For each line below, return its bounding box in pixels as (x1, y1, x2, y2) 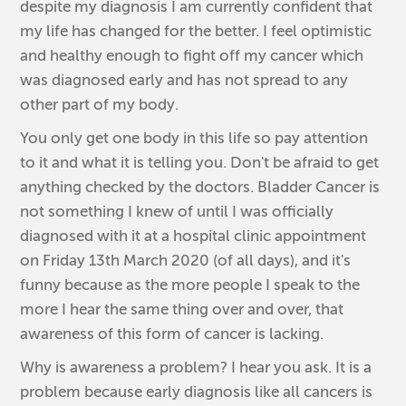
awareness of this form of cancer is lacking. (20, 324, 324, 343)
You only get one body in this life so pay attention (20, 129, 369, 147)
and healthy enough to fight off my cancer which (20, 46, 364, 64)
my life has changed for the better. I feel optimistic (20, 22, 372, 40)
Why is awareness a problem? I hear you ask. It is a (20, 358, 372, 376)
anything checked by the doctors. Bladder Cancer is (20, 178, 381, 196)
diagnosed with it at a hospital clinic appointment (20, 227, 367, 245)
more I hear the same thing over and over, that (20, 300, 344, 318)
